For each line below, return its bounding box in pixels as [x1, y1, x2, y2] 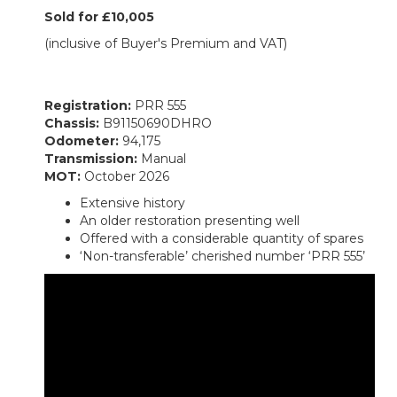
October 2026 [84, 167, 169, 184]
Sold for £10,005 [44, 8, 154, 25]
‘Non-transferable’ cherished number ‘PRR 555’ [80, 247, 365, 264]
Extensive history [80, 194, 185, 211]
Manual [141, 150, 186, 167]
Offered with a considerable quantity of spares [80, 230, 363, 246]
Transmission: [44, 150, 141, 167]
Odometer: [44, 132, 122, 149]
